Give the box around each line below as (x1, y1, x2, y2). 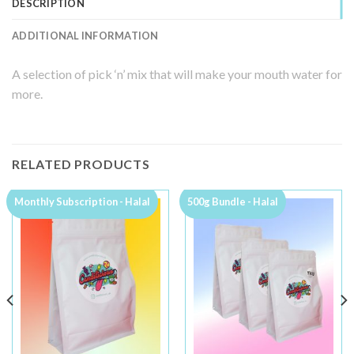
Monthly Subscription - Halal (14, 195, 151, 209)
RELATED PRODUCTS (12, 156, 150, 172)
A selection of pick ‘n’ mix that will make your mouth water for (12, 66, 342, 82)
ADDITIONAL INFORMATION (12, 29, 159, 43)
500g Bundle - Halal (187, 195, 279, 209)
